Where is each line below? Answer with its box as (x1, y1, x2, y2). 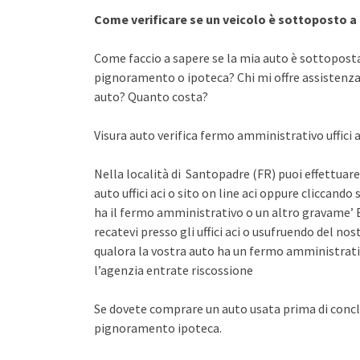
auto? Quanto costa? (94, 88, 208, 104)
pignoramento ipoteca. (94, 320, 222, 336)
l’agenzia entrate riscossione (94, 262, 253, 278)
